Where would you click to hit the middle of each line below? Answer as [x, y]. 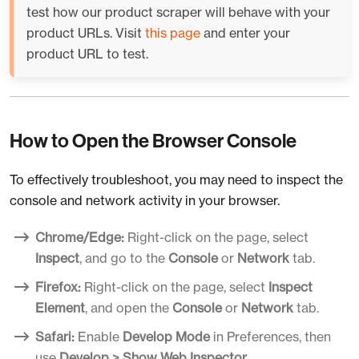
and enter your [245, 32]
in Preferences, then [270, 336]
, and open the [129, 307]
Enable [99, 336]
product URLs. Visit [86, 32]
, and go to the [124, 258]
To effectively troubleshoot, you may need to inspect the [176, 179]
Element [60, 307]
